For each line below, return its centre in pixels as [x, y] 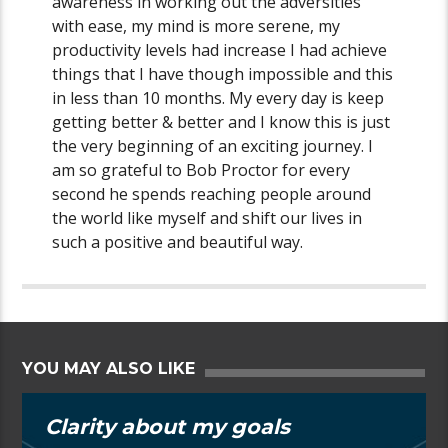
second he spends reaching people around [212, 193]
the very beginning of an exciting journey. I [213, 145]
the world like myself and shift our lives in [207, 217]
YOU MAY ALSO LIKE [109, 368]
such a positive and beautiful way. [178, 241]
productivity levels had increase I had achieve [220, 49]
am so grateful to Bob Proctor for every [201, 169]
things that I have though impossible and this [223, 73]
